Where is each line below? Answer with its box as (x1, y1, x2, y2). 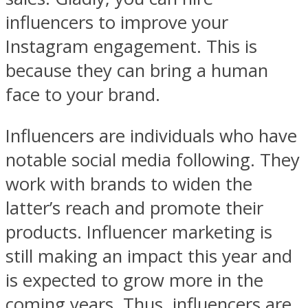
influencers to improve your (5, 10, 228, 34)
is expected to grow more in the (5, 268, 263, 293)
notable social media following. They (5, 148, 300, 173)
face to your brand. (5, 82, 160, 107)
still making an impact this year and (5, 244, 292, 269)
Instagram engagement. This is (5, 34, 257, 58)
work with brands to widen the (5, 172, 252, 197)
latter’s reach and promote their (5, 196, 263, 221)
